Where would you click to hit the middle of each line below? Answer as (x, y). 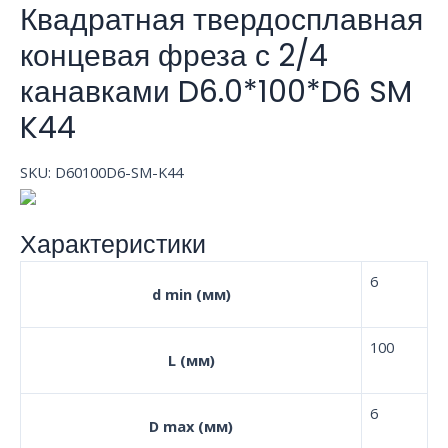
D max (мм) (191, 425)
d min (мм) (191, 293)
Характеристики (113, 245)
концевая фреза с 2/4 (174, 55)
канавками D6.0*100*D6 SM (216, 91)
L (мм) (191, 359)
